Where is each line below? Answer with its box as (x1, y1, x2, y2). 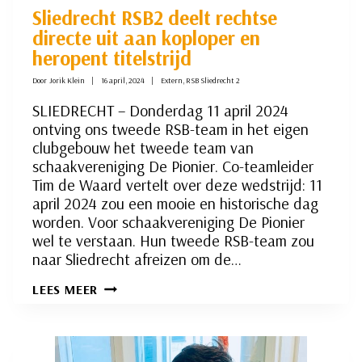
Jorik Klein (49, 75, 86, 86)
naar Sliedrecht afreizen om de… (32, 249, 242, 270)
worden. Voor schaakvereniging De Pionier (32, 212, 305, 233)
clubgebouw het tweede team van (32, 137, 254, 158)
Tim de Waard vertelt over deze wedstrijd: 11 (32, 175, 322, 196)
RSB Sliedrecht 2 (186, 75, 241, 86)
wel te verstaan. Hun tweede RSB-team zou (32, 230, 314, 251)
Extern (161, 75, 183, 86)
